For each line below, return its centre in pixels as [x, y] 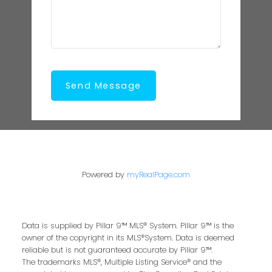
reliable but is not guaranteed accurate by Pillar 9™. [117, 250]
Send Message [103, 86]
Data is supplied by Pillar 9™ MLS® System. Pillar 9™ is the [127, 226]
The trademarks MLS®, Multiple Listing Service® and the [121, 262]
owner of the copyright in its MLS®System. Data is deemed [128, 238]
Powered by [104, 175]
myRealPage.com [158, 175]
